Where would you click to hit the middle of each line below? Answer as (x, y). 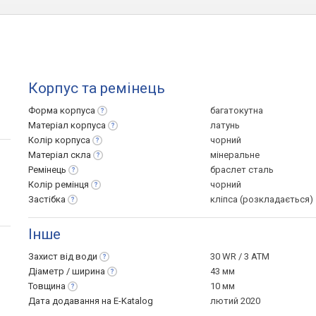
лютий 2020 (235, 301)
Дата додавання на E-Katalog (91, 301)
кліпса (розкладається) (262, 199)
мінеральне (235, 155)
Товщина (47, 286)
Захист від (52, 256)
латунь (225, 125)
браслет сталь (242, 170)
